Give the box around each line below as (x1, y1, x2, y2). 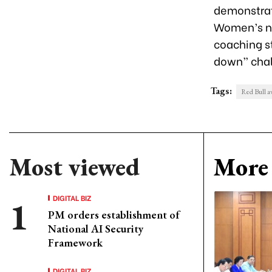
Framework (48, 236, 103, 250)
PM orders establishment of (48, 208, 180, 222)
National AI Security (48, 222, 143, 236)
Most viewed (9, 151, 140, 183)
